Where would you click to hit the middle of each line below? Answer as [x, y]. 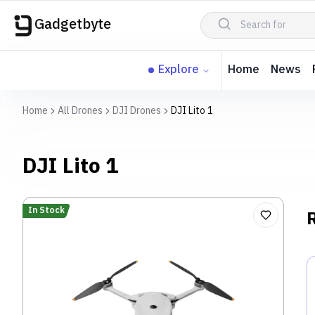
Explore [179, 70]
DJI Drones [137, 111]
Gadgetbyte [73, 25]
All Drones [80, 111]
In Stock [46, 211]
